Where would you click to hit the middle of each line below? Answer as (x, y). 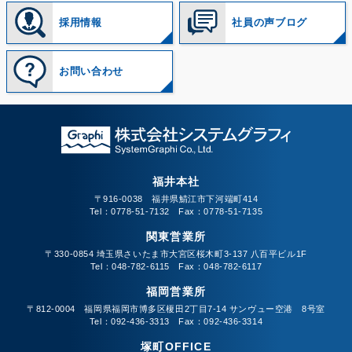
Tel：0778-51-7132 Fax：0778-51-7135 (176, 212)
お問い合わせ (91, 71)
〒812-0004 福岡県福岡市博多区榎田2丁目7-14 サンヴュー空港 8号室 (176, 309)
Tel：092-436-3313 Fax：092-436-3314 (176, 322)
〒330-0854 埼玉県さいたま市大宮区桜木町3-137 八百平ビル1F (176, 254)
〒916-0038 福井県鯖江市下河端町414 (176, 199)
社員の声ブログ (269, 22)
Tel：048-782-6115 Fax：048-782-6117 (176, 267)
